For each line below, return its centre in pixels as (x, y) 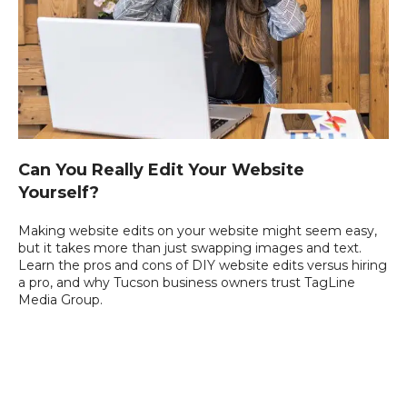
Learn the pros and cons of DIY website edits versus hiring (203, 266)
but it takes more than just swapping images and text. (190, 248)
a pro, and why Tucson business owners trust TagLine (187, 283)
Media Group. (60, 300)
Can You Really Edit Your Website (161, 170)
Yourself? (59, 193)
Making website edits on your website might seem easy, (198, 231)
